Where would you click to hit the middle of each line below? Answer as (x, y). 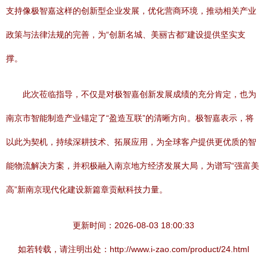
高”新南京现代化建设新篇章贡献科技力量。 (87, 190)
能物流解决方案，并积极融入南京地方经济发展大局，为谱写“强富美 (133, 166)
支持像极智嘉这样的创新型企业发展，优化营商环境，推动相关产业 (131, 11)
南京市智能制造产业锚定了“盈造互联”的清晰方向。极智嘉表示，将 (130, 118)
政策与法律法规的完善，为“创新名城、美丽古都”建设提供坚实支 (126, 35)
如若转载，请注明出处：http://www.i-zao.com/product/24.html (133, 249)
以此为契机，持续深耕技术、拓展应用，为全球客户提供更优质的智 (131, 142)
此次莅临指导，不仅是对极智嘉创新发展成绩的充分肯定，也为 (139, 94)
